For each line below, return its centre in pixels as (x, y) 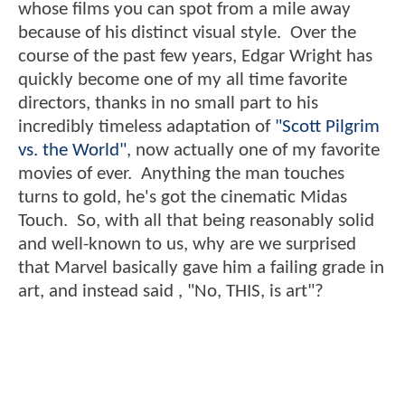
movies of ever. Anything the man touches (181, 174)
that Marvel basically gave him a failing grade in (201, 268)
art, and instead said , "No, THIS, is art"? (171, 292)
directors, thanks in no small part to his (168, 104)
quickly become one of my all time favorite (183, 80)
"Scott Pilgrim (327, 127)
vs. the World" (72, 151)
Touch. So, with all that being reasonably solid (196, 221)
